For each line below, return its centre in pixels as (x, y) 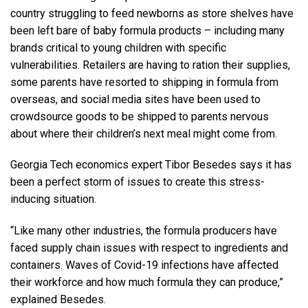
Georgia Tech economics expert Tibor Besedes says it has (151, 165)
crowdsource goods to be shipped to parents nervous (140, 116)
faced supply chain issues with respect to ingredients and (149, 248)
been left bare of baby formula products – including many (147, 30)
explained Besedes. (58, 300)
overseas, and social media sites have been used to (135, 99)
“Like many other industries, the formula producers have (144, 231)
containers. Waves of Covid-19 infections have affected (144, 265)
